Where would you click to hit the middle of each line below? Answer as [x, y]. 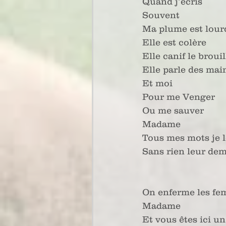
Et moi [157, 83]
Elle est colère [174, 42]
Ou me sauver [173, 110]
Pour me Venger [179, 97]
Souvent [161, 15]
